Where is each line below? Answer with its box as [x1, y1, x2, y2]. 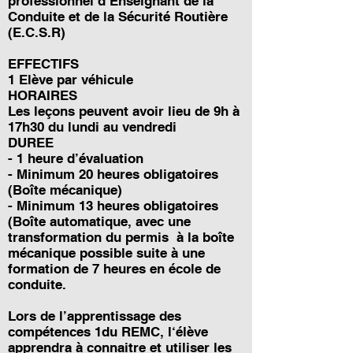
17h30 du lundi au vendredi [8, 119, 176, 135]
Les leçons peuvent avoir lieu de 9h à [8, 103, 240, 119]
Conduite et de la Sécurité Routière [8, 9, 228, 24]
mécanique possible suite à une [8, 245, 205, 261]
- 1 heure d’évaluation [8, 150, 143, 166]
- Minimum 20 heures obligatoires [8, 166, 218, 182]
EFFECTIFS [8, 56, 79, 72]
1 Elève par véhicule [8, 72, 133, 87]
